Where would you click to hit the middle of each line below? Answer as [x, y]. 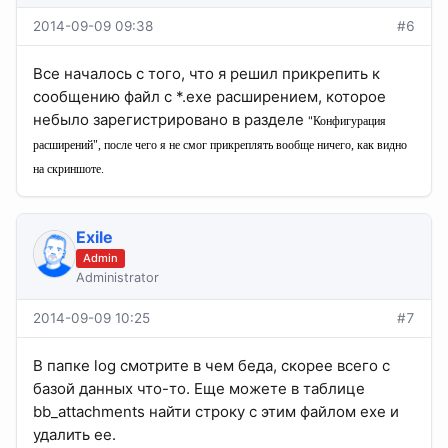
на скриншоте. [68, 169]
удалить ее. [74, 435]
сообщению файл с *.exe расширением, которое [209, 97]
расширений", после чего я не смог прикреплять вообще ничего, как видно [220, 145]
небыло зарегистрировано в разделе [170, 120]
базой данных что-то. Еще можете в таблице [199, 389]
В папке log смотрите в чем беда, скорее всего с [211, 366]
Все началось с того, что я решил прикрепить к [206, 74]
